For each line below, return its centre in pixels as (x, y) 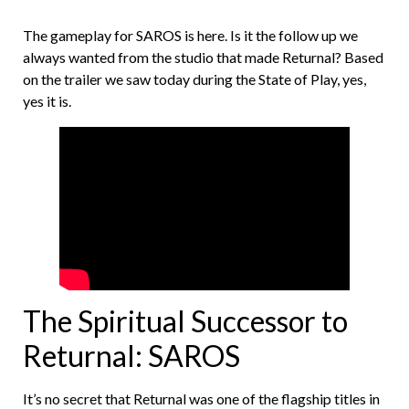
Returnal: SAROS (131, 356)
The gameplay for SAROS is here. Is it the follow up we (190, 35)
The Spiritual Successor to (185, 321)
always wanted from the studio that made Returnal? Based (203, 57)
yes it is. (47, 100)
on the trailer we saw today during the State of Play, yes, (194, 79)
